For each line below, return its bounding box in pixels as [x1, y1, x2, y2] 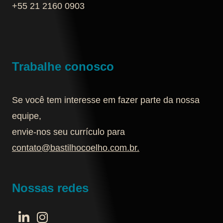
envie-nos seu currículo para [12, 127, 125, 137]
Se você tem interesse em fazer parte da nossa [12, 95, 200, 106]
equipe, [12, 111, 41, 121]
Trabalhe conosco [12, 60, 114, 74]
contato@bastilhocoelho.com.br [12, 143, 137, 153]
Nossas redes [12, 181, 89, 195]
